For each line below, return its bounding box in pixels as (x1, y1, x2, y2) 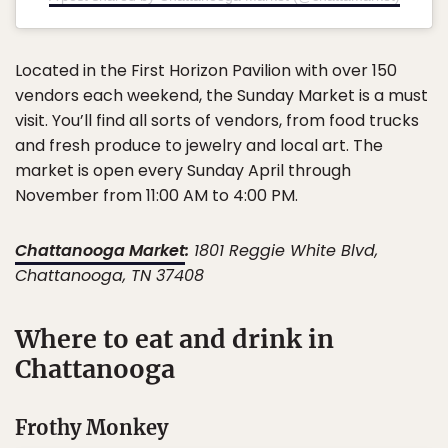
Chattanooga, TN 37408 (15, 263, 204, 287)
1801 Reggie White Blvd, (189, 238, 378, 262)
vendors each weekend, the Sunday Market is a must (15, 83, 428, 107)
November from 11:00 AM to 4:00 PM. (15, 183, 298, 207)
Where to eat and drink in (15, 322, 334, 355)
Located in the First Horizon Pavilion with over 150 (15, 58, 397, 82)
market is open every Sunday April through (15, 158, 351, 182)
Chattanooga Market (15, 238, 185, 262)
